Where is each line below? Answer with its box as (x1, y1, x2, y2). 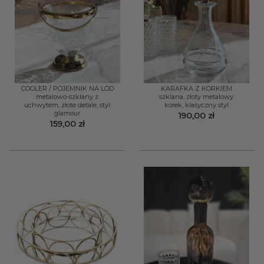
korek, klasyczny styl (164, 101, 229, 110)
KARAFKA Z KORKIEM (160, 84, 232, 93)
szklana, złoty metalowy (159, 93, 234, 101)
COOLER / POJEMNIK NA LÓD (21, 84, 114, 93)
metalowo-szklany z (36, 93, 99, 101)
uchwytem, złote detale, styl (24, 101, 111, 110)
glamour (54, 109, 81, 118)
